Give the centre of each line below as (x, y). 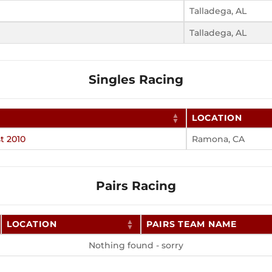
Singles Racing (136, 80)
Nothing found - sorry (136, 246)
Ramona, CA (218, 139)
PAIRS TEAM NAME (192, 224)
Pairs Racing (136, 186)
